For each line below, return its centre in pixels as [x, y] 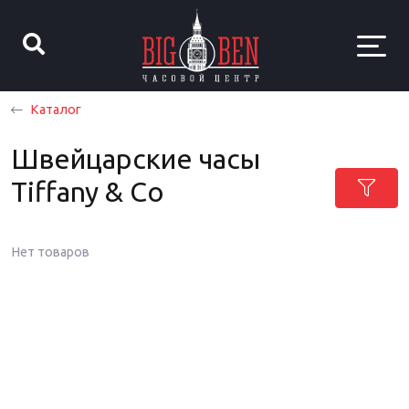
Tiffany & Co [88, 192]
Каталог [56, 110]
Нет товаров [50, 252]
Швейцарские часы [136, 159]
